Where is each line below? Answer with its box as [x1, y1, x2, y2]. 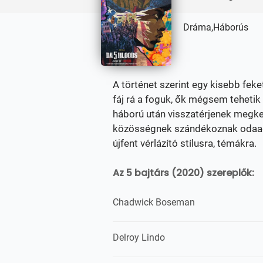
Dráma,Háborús [183, 22, 248, 33]
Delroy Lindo [113, 232, 165, 243]
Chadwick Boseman [113, 197, 195, 208]
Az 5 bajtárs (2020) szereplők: [113, 166, 254, 180]
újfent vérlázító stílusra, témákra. [113, 137, 257, 149]
